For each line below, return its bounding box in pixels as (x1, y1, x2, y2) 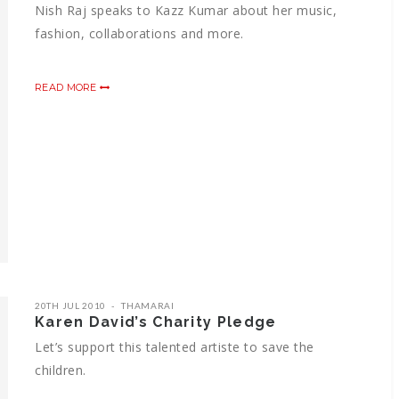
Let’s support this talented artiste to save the (35, 338, 314, 355)
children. (35, 361, 86, 379)
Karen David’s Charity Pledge (35, 313, 277, 330)
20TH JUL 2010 (35, 299, 107, 311)
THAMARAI (121, 299, 175, 311)
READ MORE (35, 80, 100, 94)
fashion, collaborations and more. (35, 24, 244, 42)
